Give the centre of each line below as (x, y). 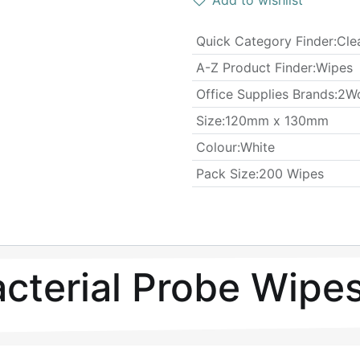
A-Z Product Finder (254, 67)
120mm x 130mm (276, 121)
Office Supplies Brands (265, 94)
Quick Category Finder (264, 41)
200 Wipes (291, 174)
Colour (216, 147)
